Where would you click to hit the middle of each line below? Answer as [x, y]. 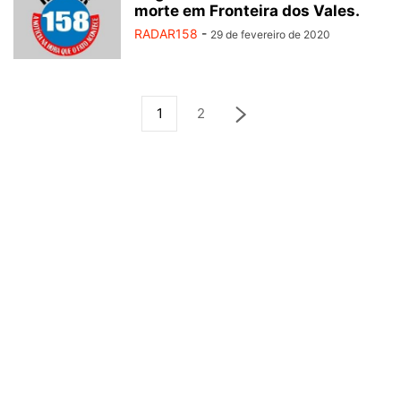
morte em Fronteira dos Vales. [247, 11]
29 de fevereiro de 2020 [270, 34]
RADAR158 [166, 34]
